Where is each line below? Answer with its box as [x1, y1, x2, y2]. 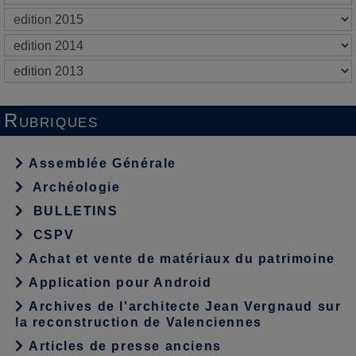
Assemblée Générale [29, 156, 177, 170]
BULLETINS [29, 203, 118, 218]
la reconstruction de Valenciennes [15, 315, 262, 329]
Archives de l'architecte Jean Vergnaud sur [24, 299, 342, 313]
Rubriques [4, 109, 99, 131]
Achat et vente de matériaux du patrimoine [24, 251, 335, 265]
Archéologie [29, 180, 121, 194]
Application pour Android [24, 275, 212, 289]
